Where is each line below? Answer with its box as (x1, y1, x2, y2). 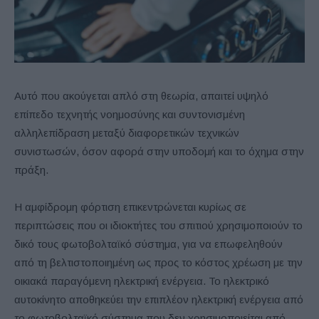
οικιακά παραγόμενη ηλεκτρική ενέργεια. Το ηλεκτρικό (14, 275, 269, 288)
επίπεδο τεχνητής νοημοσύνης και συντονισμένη (14, 108, 245, 121)
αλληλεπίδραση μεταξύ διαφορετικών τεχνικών (14, 127, 239, 140)
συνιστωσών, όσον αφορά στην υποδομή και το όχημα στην (14, 145, 304, 158)
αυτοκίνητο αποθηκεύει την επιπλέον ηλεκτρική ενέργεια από (14, 293, 303, 306)
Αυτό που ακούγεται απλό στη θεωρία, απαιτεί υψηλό (14, 90, 268, 103)
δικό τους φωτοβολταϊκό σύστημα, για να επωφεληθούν (14, 238, 283, 251)
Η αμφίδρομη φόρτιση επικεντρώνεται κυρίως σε (14, 201, 246, 214)
